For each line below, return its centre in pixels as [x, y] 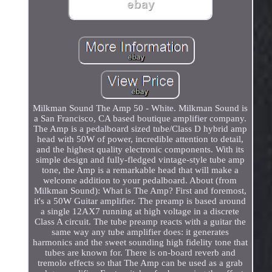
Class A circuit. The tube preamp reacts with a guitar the [140, 221]
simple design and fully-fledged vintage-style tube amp [140, 159]
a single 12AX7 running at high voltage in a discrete [140, 211]
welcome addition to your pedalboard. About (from [140, 180]
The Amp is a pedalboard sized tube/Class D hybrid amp [140, 128]
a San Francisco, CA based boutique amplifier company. [140, 118]
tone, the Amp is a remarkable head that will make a [140, 170]
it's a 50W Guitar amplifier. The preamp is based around [140, 201]
